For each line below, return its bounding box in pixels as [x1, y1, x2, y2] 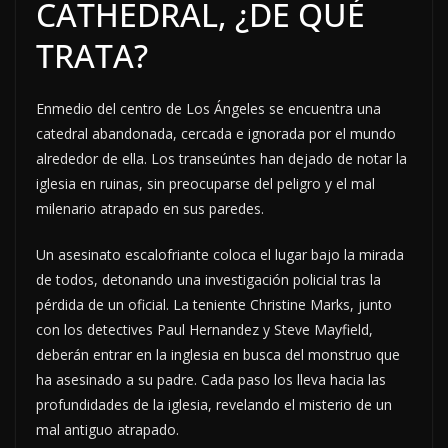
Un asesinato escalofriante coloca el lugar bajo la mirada [36, 245, 404, 265]
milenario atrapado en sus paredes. [36, 199, 264, 219]
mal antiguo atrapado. [36, 420, 179, 440]
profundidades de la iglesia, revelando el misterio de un [36, 395, 392, 415]
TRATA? [36, 34, 148, 78]
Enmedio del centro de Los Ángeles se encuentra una [36, 99, 381, 119]
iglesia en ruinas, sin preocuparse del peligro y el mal [36, 174, 375, 194]
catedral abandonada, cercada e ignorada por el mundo [36, 124, 396, 144]
